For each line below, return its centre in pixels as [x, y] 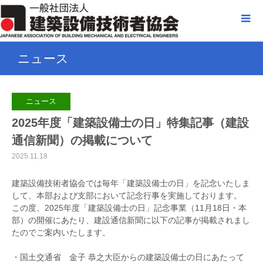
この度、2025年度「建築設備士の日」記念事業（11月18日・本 [129, 208]
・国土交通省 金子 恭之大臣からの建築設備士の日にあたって [128, 257]
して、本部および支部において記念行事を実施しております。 [127, 195]
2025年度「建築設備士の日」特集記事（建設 [130, 123]
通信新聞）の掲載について [82, 140]
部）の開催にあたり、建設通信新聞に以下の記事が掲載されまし [131, 220]
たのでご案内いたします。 [61, 232]
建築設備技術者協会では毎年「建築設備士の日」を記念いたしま [131, 183]
